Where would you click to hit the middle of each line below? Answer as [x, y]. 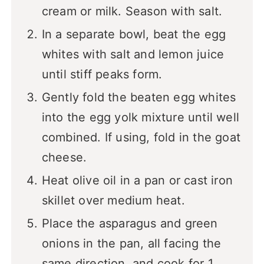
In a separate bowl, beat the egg [134, 34]
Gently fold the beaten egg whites [139, 98]
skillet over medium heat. [113, 201]
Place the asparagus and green [130, 224]
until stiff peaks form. [102, 75]
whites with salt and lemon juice [133, 55]
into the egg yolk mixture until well [140, 118]
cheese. [64, 158]
